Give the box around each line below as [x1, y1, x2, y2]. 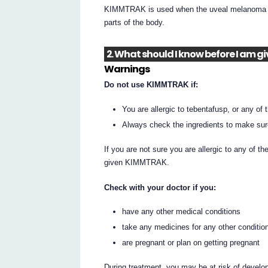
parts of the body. [104, 17, 165, 27]
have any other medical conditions [122, 207, 241, 217]
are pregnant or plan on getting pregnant [122, 238, 260, 248]
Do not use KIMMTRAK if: [104, 80, 199, 90]
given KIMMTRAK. [104, 157, 170, 167]
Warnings [104, 62, 150, 76]
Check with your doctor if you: [104, 182, 217, 192]
